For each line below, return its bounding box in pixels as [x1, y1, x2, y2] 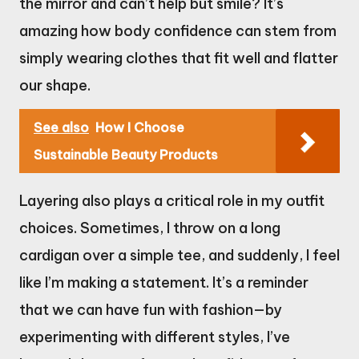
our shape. [19, 75, 91, 95]
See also [34, 119, 89, 135]
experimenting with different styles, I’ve [19, 327, 290, 346]
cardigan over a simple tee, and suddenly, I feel [19, 245, 340, 264]
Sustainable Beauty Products [34, 146, 218, 163]
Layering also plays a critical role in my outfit [19, 191, 325, 210]
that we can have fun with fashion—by [19, 300, 282, 319]
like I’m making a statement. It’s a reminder [19, 272, 309, 292]
